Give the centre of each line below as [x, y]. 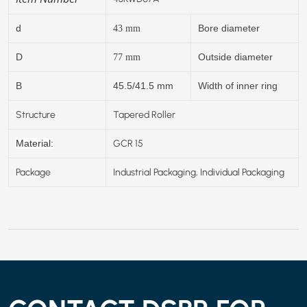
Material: [35, 143]
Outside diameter [235, 57]
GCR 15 [128, 143]
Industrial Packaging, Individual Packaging [199, 172]
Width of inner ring [238, 85]
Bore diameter [229, 28]
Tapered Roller [144, 114]
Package [33, 172]
